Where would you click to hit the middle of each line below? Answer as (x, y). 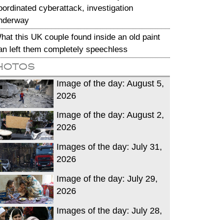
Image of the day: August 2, (110, 115)
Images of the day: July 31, (109, 147)
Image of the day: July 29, (107, 179)
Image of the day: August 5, (110, 83)
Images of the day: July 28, (109, 210)
